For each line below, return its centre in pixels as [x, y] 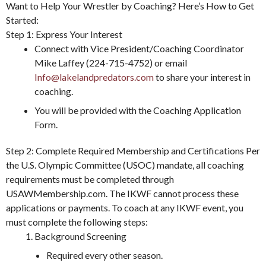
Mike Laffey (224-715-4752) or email [111, 62]
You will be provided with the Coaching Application [138, 110]
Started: [22, 20]
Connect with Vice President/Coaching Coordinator [139, 48]
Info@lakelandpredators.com [94, 77]
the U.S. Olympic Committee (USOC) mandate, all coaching [125, 164]
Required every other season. [104, 255]
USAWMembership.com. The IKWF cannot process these [122, 193]
